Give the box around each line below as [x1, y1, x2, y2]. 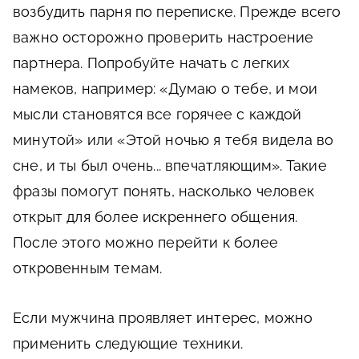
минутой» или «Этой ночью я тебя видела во [13, 131, 334, 149]
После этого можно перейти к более [13, 234, 278, 252]
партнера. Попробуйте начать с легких [13, 54, 290, 72]
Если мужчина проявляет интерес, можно [13, 309, 313, 327]
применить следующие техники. [13, 335, 244, 353]
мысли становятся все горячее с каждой [13, 106, 302, 123]
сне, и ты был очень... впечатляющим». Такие [13, 157, 327, 175]
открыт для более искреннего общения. [13, 208, 298, 226]
